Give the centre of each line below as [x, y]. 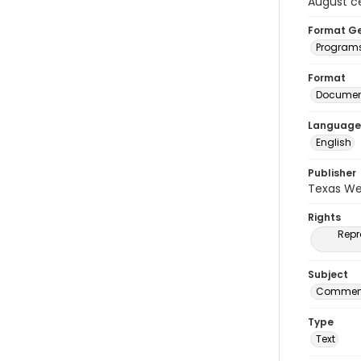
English [334, 142]
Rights [324, 217]
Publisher [332, 173]
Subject [328, 274]
